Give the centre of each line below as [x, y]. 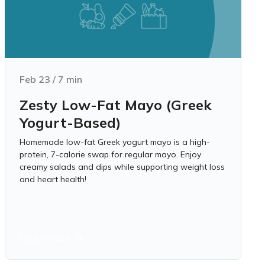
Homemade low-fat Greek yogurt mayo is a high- [115, 142]
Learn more [45, 238]
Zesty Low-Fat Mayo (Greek [116, 105]
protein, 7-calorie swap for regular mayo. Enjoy [110, 154]
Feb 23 [35, 79]
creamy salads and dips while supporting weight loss [122, 167]
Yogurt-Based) [70, 122]
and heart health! [53, 179]
